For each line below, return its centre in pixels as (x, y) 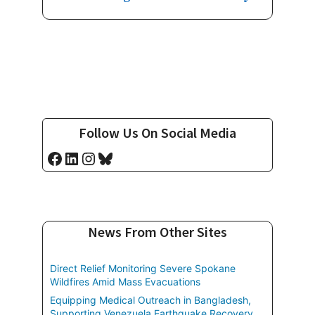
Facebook (82, 158)
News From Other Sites (157, 232)
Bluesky (127, 158)
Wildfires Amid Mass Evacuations (125, 282)
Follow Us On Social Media (157, 133)
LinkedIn (98, 158)
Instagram (119, 158)
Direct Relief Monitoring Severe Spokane (143, 269)
